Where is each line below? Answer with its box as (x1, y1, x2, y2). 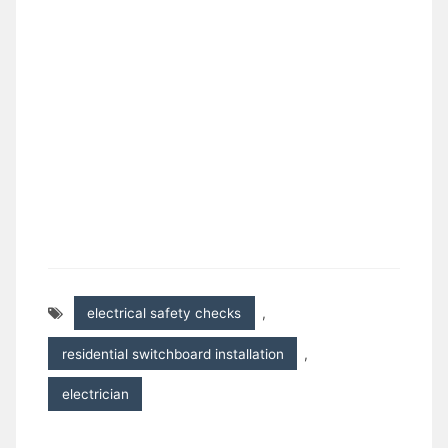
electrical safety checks (87, 305, 242, 322)
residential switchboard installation (61, 345, 284, 362)
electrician (61, 385, 129, 402)
